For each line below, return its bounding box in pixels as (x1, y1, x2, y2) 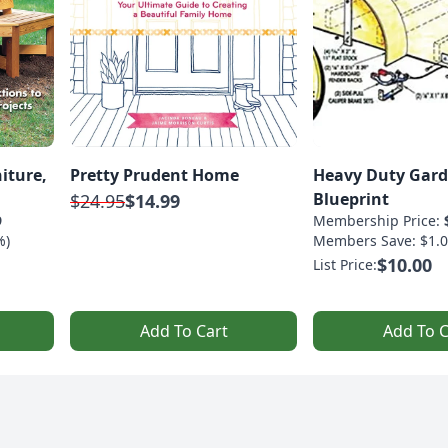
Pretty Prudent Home (70, 164, 239, 187)
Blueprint (313, 188, 389, 211)
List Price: (313, 255, 377, 275)
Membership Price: (313, 211, 444, 231)
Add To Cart (139, 320, 228, 343)
